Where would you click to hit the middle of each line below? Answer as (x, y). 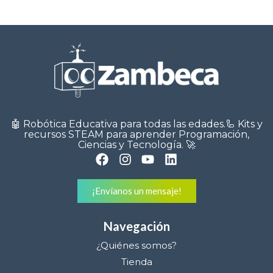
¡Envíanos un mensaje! (136, 191)
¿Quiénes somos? (136, 246)
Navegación (136, 226)
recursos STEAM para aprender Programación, (136, 135)
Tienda (136, 262)
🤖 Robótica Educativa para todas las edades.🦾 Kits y (136, 124)
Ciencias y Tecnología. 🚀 (136, 145)
